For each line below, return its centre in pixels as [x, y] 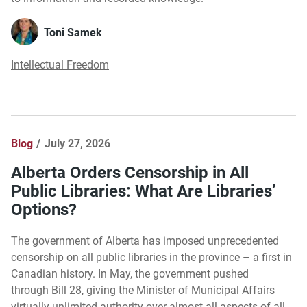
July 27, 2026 [77, 144]
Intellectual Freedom [60, 65]
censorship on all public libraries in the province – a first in [151, 258]
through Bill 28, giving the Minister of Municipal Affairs [143, 291]
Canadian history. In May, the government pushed [130, 274]
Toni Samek [73, 33]
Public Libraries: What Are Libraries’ [144, 192]
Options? [44, 210]
